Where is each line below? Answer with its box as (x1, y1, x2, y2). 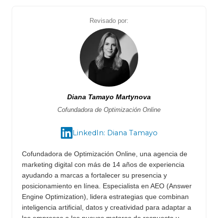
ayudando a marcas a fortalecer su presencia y (22, 171, 167, 180)
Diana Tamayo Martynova (67, 93, 151, 101)
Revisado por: (90, 18, 128, 25)
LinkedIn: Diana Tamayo (72, 128, 158, 137)
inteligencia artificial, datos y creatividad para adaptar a (22, 203, 191, 212)
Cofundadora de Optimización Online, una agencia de (22, 150, 187, 158)
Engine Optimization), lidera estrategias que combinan (22, 193, 189, 201)
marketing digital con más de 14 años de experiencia (22, 161, 184, 169)
